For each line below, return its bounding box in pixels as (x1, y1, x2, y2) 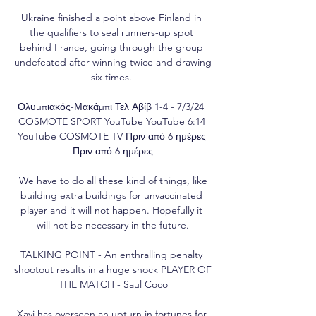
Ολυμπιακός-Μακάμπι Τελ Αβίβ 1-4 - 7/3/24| (17, 99, 206, 113)
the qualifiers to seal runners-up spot (30, 25, 193, 39)
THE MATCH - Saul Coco (58, 277, 168, 291)
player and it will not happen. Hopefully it (20, 203, 202, 217)
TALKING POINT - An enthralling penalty (20, 248, 202, 261)
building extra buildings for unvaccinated (20, 188, 202, 202)
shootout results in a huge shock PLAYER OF (14, 262, 212, 276)
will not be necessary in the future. (37, 218, 189, 231)
